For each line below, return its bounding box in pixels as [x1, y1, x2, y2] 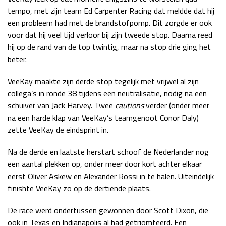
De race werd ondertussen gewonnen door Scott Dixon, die [8, 204, 208, 216]
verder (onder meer [146, 99, 209, 111]
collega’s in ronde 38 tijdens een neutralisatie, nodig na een [8, 87, 207, 99]
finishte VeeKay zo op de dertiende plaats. [8, 182, 151, 194]
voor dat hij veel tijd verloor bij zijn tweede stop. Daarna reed [8, 28, 212, 41]
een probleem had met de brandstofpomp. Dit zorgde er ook [8, 16, 212, 29]
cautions [115, 99, 146, 111]
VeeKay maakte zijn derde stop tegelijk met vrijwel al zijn [8, 75, 199, 87]
